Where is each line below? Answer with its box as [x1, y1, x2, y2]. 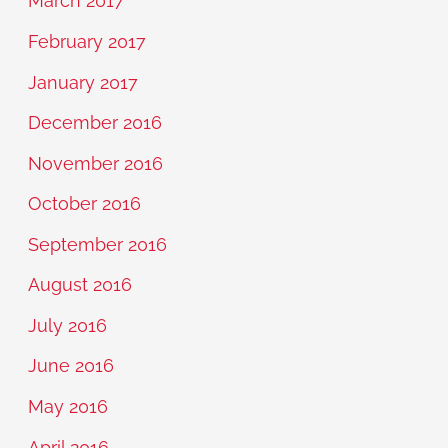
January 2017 [28, 71, 139, 93]
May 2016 [28, 395, 109, 417]
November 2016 [28, 152, 164, 174]
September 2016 [28, 233, 168, 255]
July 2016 [28, 314, 108, 336]
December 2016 [28, 112, 163, 134]
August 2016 [28, 274, 133, 296]
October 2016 [28, 193, 142, 215]
